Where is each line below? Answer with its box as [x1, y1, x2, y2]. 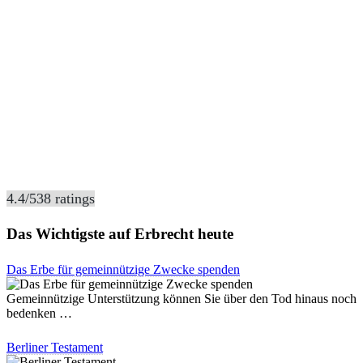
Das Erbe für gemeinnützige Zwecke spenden [6, 262, 240, 276]
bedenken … [6, 305, 72, 320]
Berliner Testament [6, 340, 103, 354]
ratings [51, 190, 95, 207]
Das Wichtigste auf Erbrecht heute [6, 224, 233, 242]
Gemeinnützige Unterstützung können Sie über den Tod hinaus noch [6, 291, 357, 305]
